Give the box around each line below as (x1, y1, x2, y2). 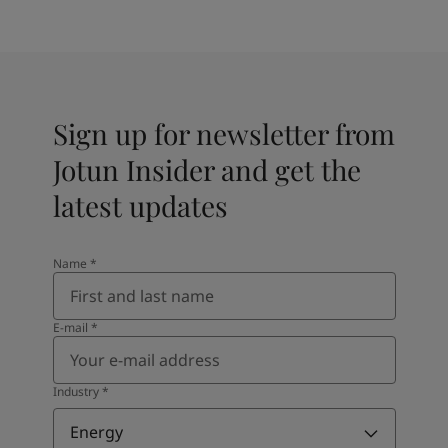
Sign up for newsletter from (52, 114, 395, 152)
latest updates (52, 186, 228, 224)
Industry (52, 382, 99, 400)
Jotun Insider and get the (52, 150, 361, 188)
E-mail (52, 318, 88, 336)
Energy (69, 420, 123, 443)
